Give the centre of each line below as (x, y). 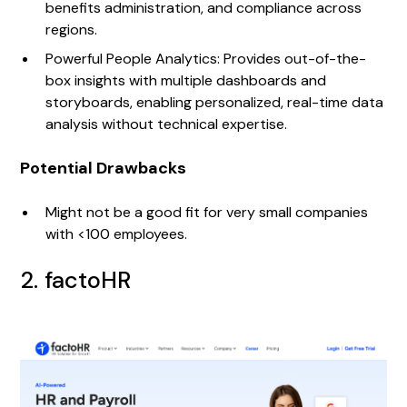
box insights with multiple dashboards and (186, 80)
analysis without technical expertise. (167, 124)
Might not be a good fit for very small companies (207, 212)
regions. (72, 29)
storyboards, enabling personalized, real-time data (215, 102)
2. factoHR (76, 280)
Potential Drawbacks (104, 168)
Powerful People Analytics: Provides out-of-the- (206, 58)
